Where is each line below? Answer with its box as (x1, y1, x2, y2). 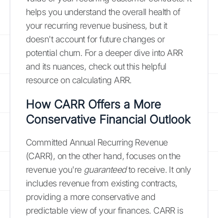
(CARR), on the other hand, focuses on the (26, 150, 181, 161)
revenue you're (26, 164, 84, 175)
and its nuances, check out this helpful (26, 61, 166, 72)
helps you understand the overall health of (26, 6, 181, 17)
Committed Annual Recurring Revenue (26, 137, 168, 147)
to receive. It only (126, 164, 191, 175)
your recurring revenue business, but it (26, 20, 167, 31)
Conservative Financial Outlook (26, 112, 190, 127)
